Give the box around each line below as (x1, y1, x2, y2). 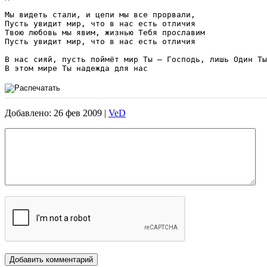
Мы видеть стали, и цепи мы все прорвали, (5, 10, 200, 19)
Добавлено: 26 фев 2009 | (5, 107, 108, 118)
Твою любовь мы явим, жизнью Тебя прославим (5, 27, 210, 37)
